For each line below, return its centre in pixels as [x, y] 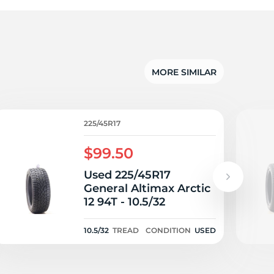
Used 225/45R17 [127, 175]
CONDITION [168, 230]
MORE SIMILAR [184, 72]
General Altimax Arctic [147, 188]
